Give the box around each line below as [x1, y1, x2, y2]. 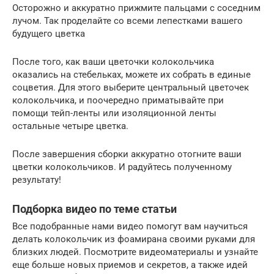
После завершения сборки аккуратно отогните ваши [12, 149, 242, 160]
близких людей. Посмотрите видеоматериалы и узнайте [12, 246, 258, 258]
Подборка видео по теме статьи [12, 202, 177, 216]
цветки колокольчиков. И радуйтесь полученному [12, 161, 232, 173]
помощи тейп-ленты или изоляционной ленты [12, 108, 217, 119]
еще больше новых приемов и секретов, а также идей [12, 259, 248, 271]
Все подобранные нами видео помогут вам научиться [12, 221, 248, 232]
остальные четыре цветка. [12, 120, 128, 132]
